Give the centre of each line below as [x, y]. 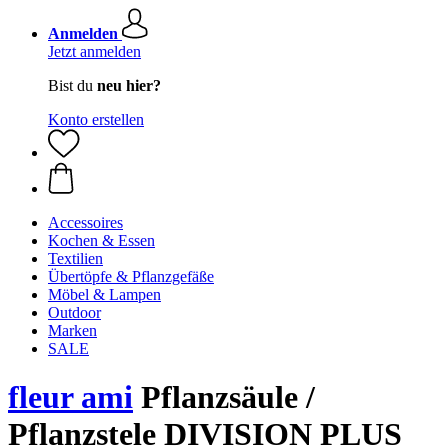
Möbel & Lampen [104, 294]
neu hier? [129, 85]
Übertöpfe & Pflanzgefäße [131, 276]
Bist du [72, 85]
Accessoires [85, 222]
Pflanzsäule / [224, 397]
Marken [72, 330]
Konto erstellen [96, 119]
